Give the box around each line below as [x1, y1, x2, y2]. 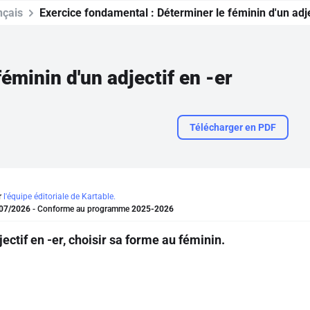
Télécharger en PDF [190, 122, 276, 133]
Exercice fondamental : [39, 6, 157, 19]
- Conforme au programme [30, 204, 131, 214]
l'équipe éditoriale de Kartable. [3, 192, 116, 201]
